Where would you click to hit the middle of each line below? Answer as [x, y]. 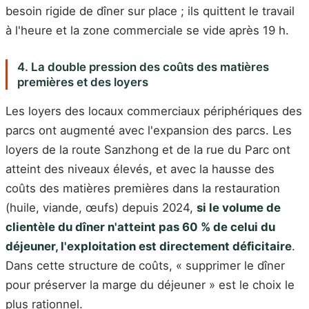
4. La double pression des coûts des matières [143, 67]
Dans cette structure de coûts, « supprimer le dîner [145, 266]
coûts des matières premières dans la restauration [143, 189]
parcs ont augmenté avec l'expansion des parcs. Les [149, 131]
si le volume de [239, 208]
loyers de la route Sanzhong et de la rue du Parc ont [148, 150]
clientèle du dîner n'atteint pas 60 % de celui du [140, 227]
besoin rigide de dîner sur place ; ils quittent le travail [150, 11]
